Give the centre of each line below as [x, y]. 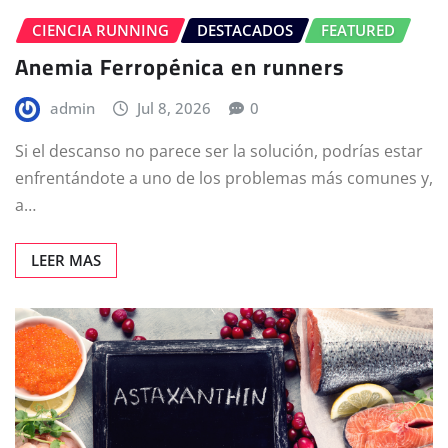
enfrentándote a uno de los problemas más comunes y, [224, 178]
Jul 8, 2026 [174, 107]
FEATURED [358, 30]
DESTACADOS [245, 30]
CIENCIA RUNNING [100, 30]
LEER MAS [66, 260]
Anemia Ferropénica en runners [179, 66]
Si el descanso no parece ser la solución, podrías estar [219, 151]
